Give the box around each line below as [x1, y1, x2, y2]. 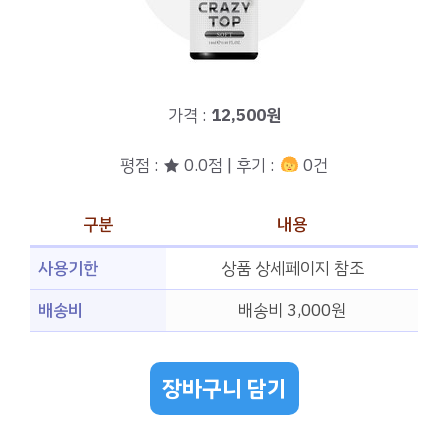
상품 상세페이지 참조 [220, 255, 364, 281]
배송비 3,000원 [238, 297, 346, 323]
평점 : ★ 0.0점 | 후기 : [120, 153, 280, 179]
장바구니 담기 [161, 372, 287, 406]
